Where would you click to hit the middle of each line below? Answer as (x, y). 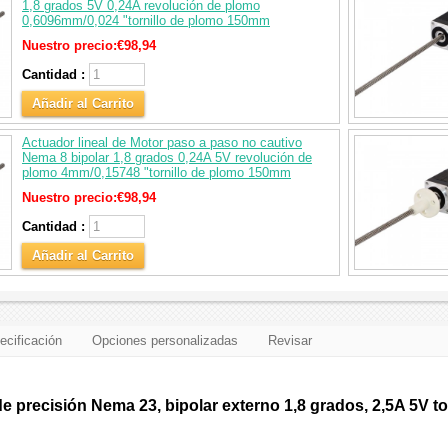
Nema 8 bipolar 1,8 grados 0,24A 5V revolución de (167, 157)
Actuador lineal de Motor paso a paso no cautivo (162, 142)
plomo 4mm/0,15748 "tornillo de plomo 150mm (156, 172)
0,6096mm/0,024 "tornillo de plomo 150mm (146, 20)
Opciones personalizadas (165, 340)
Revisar (290, 340)
